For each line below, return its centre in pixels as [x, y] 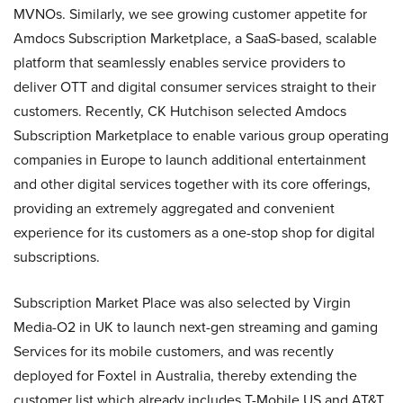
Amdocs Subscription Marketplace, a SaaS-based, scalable [195, 38]
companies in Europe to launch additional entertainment [190, 160]
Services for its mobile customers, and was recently [174, 351]
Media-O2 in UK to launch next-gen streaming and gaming [196, 327]
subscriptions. [57, 257]
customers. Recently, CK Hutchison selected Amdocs [180, 111]
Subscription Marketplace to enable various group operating [201, 135]
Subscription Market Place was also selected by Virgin [182, 303]
